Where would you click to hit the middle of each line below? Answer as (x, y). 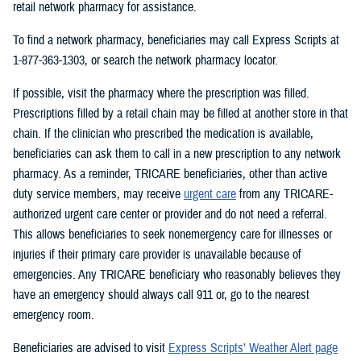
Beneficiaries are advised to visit (91, 348)
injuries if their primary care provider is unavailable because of (157, 254)
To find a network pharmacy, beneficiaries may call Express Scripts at (176, 40)
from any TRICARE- (284, 194)
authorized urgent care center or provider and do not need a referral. (170, 214)
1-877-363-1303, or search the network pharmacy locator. (145, 60)
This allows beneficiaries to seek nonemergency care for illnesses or (172, 234)
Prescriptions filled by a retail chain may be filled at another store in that (180, 113)
